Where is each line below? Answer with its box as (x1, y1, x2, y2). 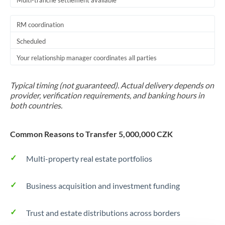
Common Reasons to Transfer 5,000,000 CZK (10, 129, 173, 139)
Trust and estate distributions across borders (26, 208, 180, 217)
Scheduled (17, 37, 46, 45)
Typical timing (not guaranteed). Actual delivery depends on (10, 80, 214, 90)
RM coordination (17, 21, 64, 29)
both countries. (10, 100, 62, 110)
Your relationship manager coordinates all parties (17, 54, 157, 62)
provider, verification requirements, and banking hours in (10, 90, 204, 100)
